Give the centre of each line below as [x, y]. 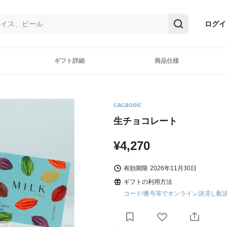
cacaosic [127, 104]
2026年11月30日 [173, 168]
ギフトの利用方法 [148, 182]
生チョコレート [145, 121]
